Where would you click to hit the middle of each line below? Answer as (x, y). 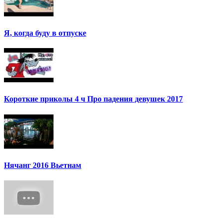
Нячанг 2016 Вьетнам (43, 165)
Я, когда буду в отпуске (45, 33)
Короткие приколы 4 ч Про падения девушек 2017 (93, 99)
